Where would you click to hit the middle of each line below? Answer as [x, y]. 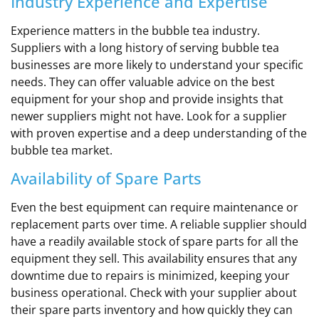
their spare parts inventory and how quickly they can [152, 309]
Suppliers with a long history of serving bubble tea [145, 47]
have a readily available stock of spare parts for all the [155, 241]
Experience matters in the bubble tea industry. [135, 30]
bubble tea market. [62, 150]
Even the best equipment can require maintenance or [155, 207]
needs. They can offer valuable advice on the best [143, 82]
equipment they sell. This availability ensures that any [154, 258]
